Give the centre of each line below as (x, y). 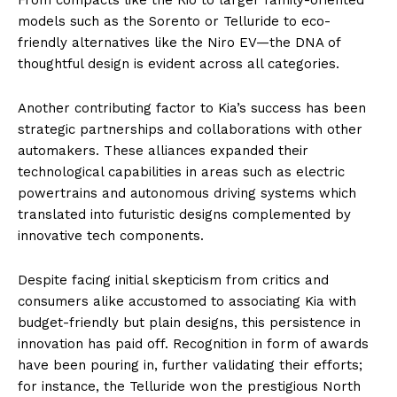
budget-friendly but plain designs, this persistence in (189, 322)
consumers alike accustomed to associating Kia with (187, 301)
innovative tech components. (111, 235)
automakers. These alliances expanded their (163, 150)
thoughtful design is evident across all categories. (179, 63)
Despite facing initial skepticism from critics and (173, 280)
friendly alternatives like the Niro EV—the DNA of (179, 42)
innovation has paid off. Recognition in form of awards (193, 343)
